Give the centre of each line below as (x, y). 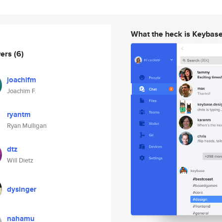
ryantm (19, 114)
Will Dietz (20, 160)
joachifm (22, 80)
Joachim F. (22, 91)
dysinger (22, 189)
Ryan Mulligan (27, 126)
